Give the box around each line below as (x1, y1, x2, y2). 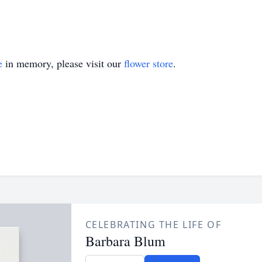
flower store (124, 56, 173, 70)
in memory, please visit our (2, 56, 124, 70)
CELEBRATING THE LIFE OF (85, 218, 222, 231)
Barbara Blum (85, 232, 166, 250)
